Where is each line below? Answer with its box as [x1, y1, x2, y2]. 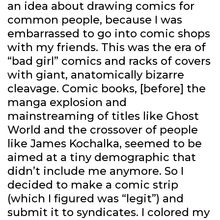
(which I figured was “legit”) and [7, 192, 184, 206]
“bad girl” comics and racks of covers [7, 55, 211, 68]
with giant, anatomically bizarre [7, 68, 184, 82]
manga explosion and [7, 96, 127, 110]
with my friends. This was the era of [7, 41, 206, 55]
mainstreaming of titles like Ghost [7, 110, 199, 123]
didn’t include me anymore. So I [7, 165, 184, 178]
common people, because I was [7, 13, 182, 27]
